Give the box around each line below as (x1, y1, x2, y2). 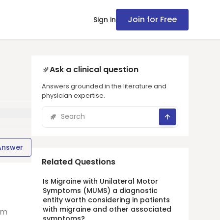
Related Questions (42, 156, 115, 167)
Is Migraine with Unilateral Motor (43, 176, 158, 186)
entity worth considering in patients (43, 195, 170, 205)
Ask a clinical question (50, 64, 138, 75)
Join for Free (128, 14, 177, 25)
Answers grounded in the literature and (42, 82, 166, 91)
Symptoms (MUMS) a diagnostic (43, 186, 158, 195)
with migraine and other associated (43, 204, 171, 214)
